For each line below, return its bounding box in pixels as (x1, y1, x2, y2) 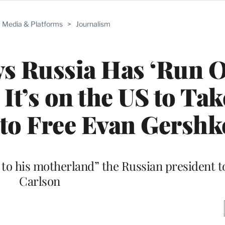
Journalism (75, 20, 110, 28)
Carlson (19, 172, 60, 189)
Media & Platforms (2, 20, 63, 28)
